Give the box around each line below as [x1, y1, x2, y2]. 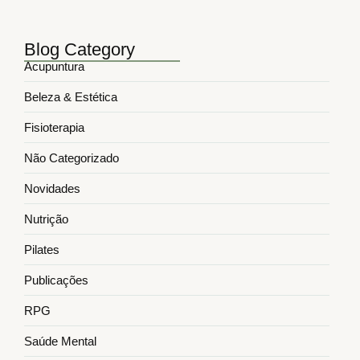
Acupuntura [24, 59, 84, 74]
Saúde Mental [24, 334, 96, 349]
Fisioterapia [24, 121, 84, 135]
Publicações [24, 273, 88, 288]
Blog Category [24, 39, 135, 60]
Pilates [24, 243, 59, 257]
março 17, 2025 [24, 4, 92, 16]
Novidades [24, 182, 80, 196]
